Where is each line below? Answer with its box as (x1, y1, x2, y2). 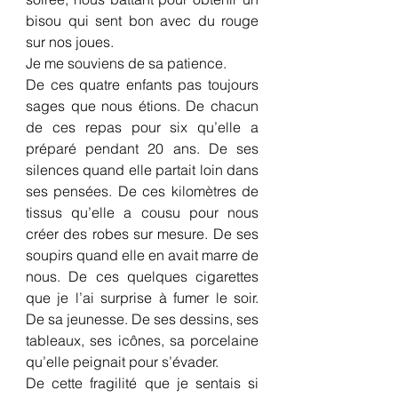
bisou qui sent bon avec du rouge (26, 12, 259, 29)
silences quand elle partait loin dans (26, 161, 259, 179)
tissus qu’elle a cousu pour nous (26, 203, 259, 221)
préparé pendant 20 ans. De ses (26, 139, 259, 157)
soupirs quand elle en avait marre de (26, 246, 259, 264)
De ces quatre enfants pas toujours (26, 76, 259, 93)
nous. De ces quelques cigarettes (26, 267, 259, 285)
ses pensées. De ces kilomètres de (26, 182, 259, 200)
